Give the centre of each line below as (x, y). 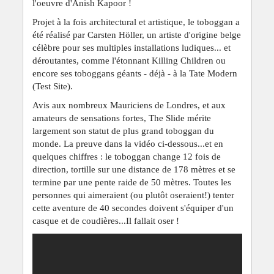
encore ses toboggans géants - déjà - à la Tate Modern (135, 73)
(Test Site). (52, 86)
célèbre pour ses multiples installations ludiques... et (131, 48)
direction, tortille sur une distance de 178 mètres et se (134, 169)
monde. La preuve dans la (82, 144)
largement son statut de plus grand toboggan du (123, 131)
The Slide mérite (180, 118)
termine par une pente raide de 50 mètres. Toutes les (131, 182)
